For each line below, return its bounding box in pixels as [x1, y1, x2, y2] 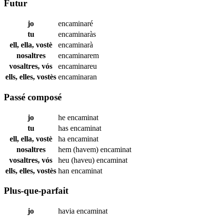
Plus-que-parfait [4, 186, 68, 196]
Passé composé [4, 92, 62, 102]
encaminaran [58, 73, 97, 81]
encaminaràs [58, 30, 96, 39]
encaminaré [58, 19, 93, 28]
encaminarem [58, 51, 99, 60]
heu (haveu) [58, 155, 96, 164]
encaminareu [58, 62, 97, 71]
